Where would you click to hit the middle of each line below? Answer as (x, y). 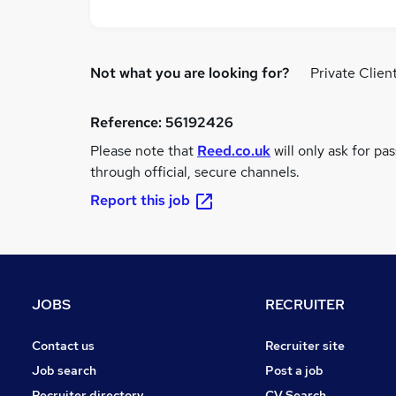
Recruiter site (305, 345)
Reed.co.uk (234, 151)
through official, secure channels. (195, 172)
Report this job (140, 200)
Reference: (128, 122)
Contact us (63, 345)
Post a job (294, 370)
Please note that (144, 151)
